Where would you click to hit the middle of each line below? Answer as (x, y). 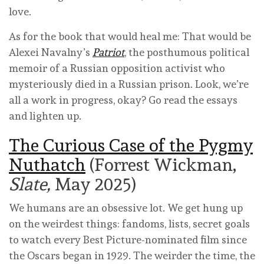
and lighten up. (45, 115)
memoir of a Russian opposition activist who (117, 68)
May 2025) (95, 184)
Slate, (32, 184)
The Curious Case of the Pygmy (131, 145)
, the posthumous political (187, 52)
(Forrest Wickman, (161, 164)
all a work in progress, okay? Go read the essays (123, 100)
